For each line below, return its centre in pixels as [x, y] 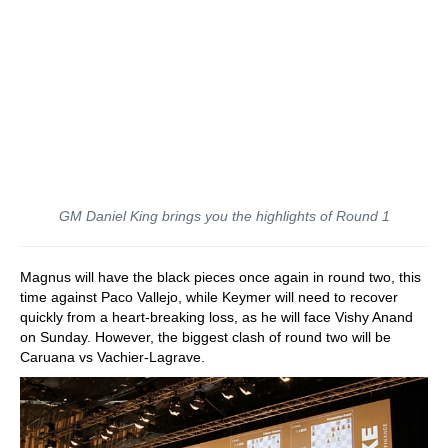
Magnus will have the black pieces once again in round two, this [220, 276]
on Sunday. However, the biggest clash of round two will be [205, 336]
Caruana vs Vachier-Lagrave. [114, 356]
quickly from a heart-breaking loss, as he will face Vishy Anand [216, 316]
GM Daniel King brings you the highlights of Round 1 [224, 215]
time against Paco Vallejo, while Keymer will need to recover [209, 296]
